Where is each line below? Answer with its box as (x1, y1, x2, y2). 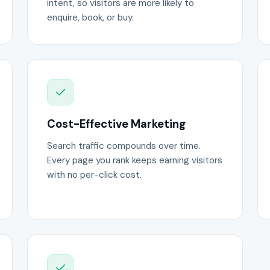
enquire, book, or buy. (47, 11, 134, 24)
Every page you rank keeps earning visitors (47, 154, 223, 167)
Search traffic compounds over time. (47, 140, 201, 152)
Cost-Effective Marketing (47, 116, 186, 131)
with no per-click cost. (47, 169, 142, 181)
